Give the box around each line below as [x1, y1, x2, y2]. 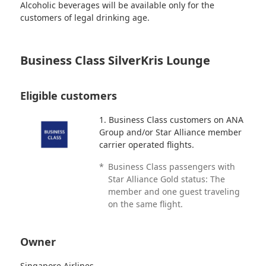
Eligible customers [20, 88, 118, 103]
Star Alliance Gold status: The [107, 173, 225, 185]
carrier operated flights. [99, 138, 194, 150]
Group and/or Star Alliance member [99, 126, 242, 138]
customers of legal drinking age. [20, 11, 150, 23]
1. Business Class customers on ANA [99, 113, 243, 125]
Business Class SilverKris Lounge [20, 52, 211, 68]
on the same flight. [107, 198, 183, 210]
